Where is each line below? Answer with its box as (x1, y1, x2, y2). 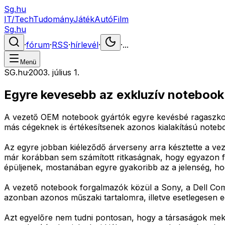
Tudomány (33, 14, 73, 24)
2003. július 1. (29, 67, 79, 77)
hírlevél (70, 40, 98, 50)
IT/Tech (4, 14, 33, 24)
